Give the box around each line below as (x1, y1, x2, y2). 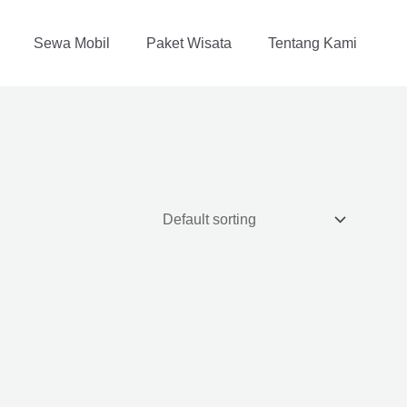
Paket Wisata (146, 35, 232, 51)
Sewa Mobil (34, 35, 110, 51)
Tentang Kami (268, 35, 357, 51)
